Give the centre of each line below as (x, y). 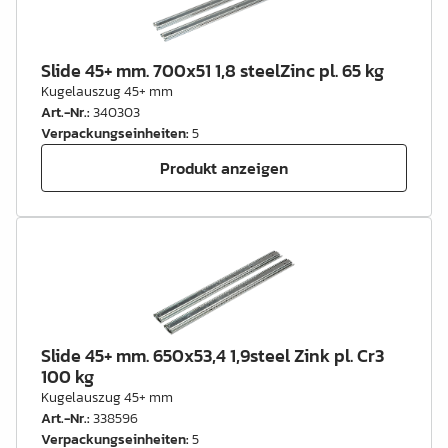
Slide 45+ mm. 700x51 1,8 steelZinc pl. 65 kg (212, 70)
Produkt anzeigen (224, 167)
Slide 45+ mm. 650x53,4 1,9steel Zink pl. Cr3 (212, 355)
